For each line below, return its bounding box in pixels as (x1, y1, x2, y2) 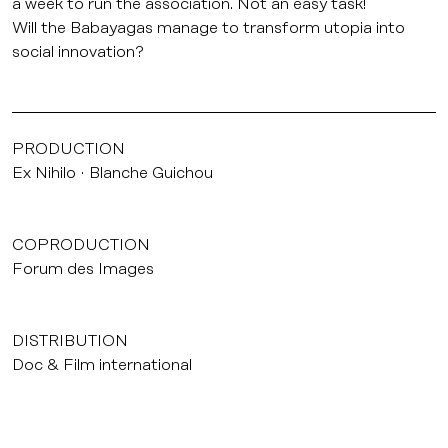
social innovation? (12, 43, 144, 61)
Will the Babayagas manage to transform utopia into (12, 19, 405, 37)
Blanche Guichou (88, 164, 213, 182)
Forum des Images (12, 260, 154, 278)
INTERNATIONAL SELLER (12, 428, 214, 446)
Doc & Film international (12, 356, 192, 374)
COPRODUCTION (12, 236, 150, 254)
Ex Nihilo (12, 164, 76, 182)
